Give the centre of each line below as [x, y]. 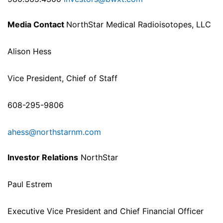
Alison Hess [29, 52]
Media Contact [37, 25]
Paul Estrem [30, 184]
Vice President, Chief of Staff [62, 78]
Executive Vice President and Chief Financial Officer [106, 211]
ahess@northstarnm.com [54, 132]
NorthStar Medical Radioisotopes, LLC [139, 25]
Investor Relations [43, 158]
